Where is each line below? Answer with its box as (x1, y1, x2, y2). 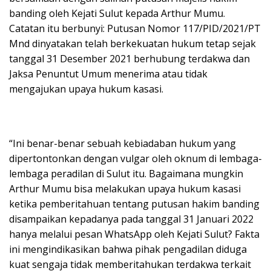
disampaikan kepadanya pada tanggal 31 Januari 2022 (9, 212, 253, 226)
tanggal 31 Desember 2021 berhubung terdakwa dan (9, 52, 250, 66)
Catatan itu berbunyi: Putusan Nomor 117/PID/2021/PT (9, 22, 261, 36)
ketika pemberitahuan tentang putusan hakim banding (9, 197, 260, 211)
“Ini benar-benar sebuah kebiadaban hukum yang (9, 137, 236, 151)
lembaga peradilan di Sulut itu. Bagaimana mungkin (9, 167, 243, 181)
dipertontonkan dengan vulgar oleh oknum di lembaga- (9, 152, 262, 166)
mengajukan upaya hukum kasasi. (9, 82, 163, 96)
